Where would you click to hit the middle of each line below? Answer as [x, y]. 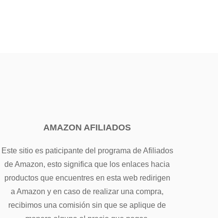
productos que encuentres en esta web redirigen [87, 178]
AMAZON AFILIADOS [87, 127]
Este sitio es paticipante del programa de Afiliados [87, 150]
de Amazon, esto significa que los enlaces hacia [87, 164]
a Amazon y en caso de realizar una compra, [87, 191]
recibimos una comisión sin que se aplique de [87, 205]
